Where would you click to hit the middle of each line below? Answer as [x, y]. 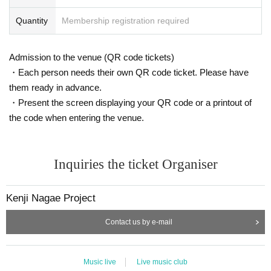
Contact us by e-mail [139, 222]
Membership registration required [126, 20]
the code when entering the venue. [77, 117]
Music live [100, 262]
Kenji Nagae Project [51, 198]
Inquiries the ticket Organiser [135, 164]
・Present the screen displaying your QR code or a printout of [130, 102]
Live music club [162, 262]
